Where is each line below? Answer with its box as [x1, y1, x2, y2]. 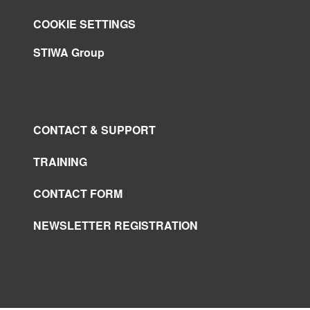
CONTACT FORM [33, 185, 122, 201]
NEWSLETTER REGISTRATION [33, 217, 198, 233]
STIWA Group [33, 44, 104, 60]
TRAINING [33, 154, 87, 170]
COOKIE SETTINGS [33, 16, 136, 32]
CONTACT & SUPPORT [33, 122, 156, 138]
